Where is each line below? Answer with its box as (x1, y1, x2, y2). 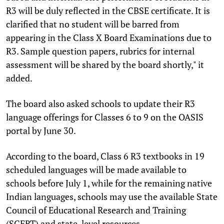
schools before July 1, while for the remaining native (6, 176, 212, 189)
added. (6, 71, 32, 84)
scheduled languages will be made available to (6, 163, 186, 175)
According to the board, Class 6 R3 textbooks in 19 (6, 149, 204, 162)
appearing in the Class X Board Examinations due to (6, 31, 211, 43)
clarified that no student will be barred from (6, 17, 179, 30)
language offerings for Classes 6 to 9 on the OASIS (6, 110, 203, 123)
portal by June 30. (6, 124, 76, 136)
